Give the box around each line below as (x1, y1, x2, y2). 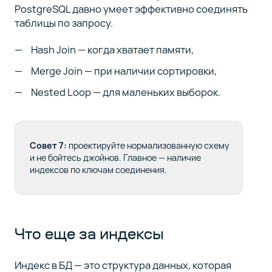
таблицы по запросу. (14, 15, 113, 30)
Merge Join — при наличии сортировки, (31, 64, 217, 78)
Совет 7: (29, 139, 67, 151)
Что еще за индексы (14, 223, 164, 243)
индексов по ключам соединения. (29, 163, 167, 175)
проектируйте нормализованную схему (66, 139, 229, 151)
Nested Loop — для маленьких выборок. (31, 85, 221, 100)
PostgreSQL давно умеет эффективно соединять (14, 1, 248, 16)
